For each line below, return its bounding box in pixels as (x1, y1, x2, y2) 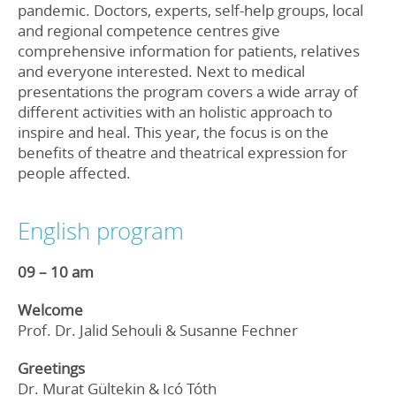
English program (18, 215, 184, 247)
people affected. (18, 163, 131, 184)
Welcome (18, 300, 83, 321)
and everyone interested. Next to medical (18, 61, 305, 82)
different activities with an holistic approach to (18, 102, 332, 123)
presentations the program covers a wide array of (18, 81, 358, 103)
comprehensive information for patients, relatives (18, 41, 360, 62)
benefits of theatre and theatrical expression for (18, 142, 347, 164)
